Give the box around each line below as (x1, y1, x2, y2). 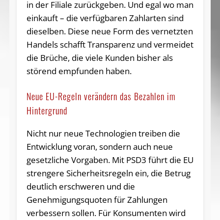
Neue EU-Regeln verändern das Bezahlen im (26, 89, 176, 103)
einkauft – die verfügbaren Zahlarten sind (26, 12, 184, 24)
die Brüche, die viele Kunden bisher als (26, 52, 173, 63)
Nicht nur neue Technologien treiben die (26, 127, 180, 139)
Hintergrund (26, 104, 67, 117)
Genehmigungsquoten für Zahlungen (26, 193, 167, 205)
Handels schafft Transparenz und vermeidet (26, 38, 193, 50)
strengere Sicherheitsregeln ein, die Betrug (26, 167, 191, 179)
